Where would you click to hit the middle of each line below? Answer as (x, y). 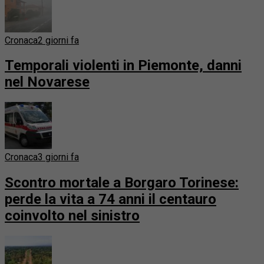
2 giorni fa (58, 40)
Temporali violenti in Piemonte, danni (123, 66)
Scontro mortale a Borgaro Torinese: (122, 183)
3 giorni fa (58, 157)
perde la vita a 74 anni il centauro (110, 199)
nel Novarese (47, 82)
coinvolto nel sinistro (72, 216)
